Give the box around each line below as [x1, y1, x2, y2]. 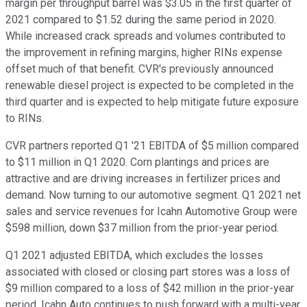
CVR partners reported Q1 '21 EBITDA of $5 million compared [5, 139, 299, 153]
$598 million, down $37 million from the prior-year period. [5, 221, 279, 235]
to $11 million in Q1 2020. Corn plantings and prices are [5, 156, 269, 169]
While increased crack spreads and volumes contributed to [5, 29, 286, 43]
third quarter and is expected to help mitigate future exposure [5, 95, 299, 109]
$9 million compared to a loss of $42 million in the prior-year [5, 282, 294, 295]
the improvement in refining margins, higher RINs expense [5, 46, 282, 60]
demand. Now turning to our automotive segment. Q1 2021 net [5, 188, 301, 202]
